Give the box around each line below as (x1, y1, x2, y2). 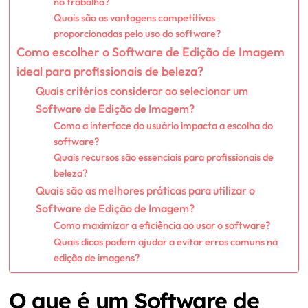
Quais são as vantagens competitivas (53, 11, 215, 25)
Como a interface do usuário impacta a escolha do (53, 119, 273, 133)
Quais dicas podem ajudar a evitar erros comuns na (53, 235, 278, 249)
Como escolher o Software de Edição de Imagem (16, 44, 285, 60)
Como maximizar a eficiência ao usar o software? (53, 219, 270, 232)
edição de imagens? (53, 251, 140, 265)
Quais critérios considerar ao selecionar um (36, 84, 249, 98)
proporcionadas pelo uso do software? (53, 27, 221, 41)
